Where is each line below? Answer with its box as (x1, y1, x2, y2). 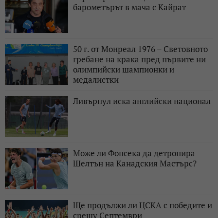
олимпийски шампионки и (73, 63, 174, 75)
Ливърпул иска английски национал (73, 95, 211, 107)
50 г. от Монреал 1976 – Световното (73, 43, 208, 54)
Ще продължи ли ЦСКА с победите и (73, 199, 212, 211)
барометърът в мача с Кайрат (73, 1, 186, 13)
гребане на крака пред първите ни (73, 53, 206, 65)
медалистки (73, 73, 119, 85)
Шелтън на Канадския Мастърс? (73, 157, 197, 169)
